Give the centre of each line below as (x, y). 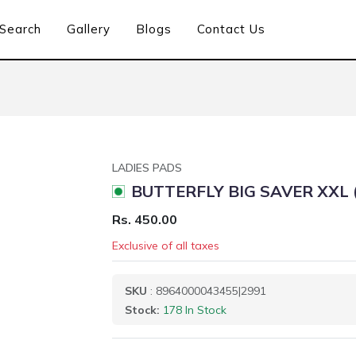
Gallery (89, 29)
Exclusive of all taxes (166, 246)
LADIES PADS (147, 168)
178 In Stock (195, 310)
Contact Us (232, 29)
